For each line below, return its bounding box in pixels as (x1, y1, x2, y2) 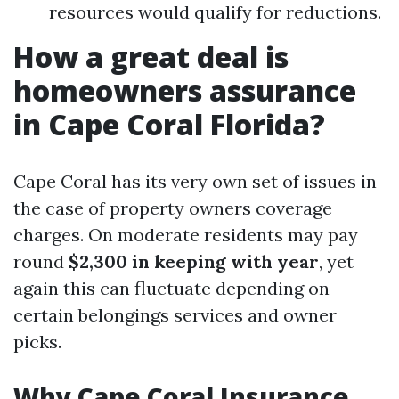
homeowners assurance (13, 71, 356, 110)
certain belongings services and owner (13, 304, 337, 326)
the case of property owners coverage (13, 197, 332, 219)
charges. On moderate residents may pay (13, 224, 358, 246)
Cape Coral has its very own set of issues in (13, 170, 377, 192)
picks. (13, 330, 61, 353)
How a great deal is (13, 37, 289, 76)
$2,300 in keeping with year (69, 250, 319, 273)
